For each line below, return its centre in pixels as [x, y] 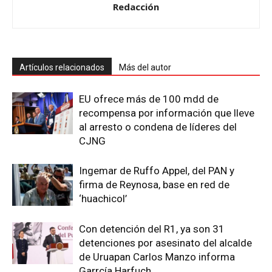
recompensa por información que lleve [167, 113]
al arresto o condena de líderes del [158, 127]
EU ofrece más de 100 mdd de [149, 99]
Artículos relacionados [62, 68]
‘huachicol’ [103, 199]
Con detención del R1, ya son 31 [152, 229]
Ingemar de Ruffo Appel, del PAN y [157, 171]
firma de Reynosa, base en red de [154, 185]
